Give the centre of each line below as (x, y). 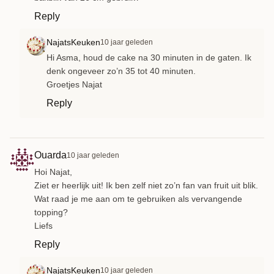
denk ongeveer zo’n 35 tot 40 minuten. (121, 71)
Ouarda (50, 155)
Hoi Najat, (53, 172)
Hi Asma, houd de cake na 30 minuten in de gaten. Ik (149, 57)
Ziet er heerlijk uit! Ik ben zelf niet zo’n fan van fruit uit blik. (146, 185)
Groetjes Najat (74, 84)
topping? (51, 212)
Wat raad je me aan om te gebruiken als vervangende (138, 198)
